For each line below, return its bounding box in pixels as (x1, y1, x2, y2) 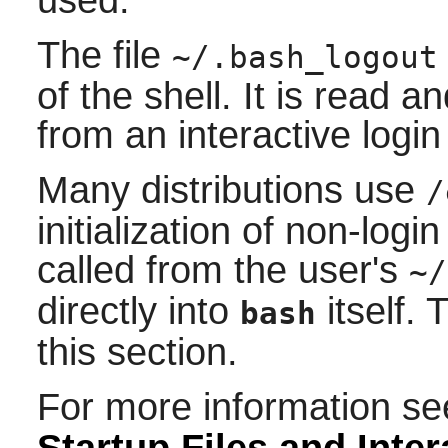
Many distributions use (36, 169, 426, 212)
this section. (36, 331, 238, 374)
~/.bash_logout (171, 40, 438, 76)
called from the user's (36, 249, 409, 292)
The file (36, 34, 172, 77)
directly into (36, 290, 240, 333)
